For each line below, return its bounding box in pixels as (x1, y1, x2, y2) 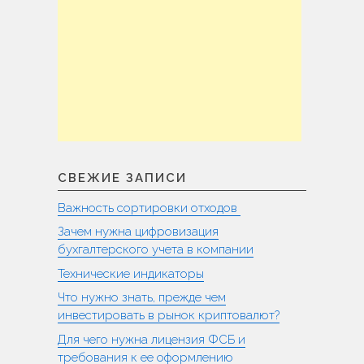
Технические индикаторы (58, 266, 204, 281)
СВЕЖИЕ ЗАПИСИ (58, 170, 187, 185)
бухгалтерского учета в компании (58, 242, 253, 258)
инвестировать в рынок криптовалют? (58, 308, 279, 323)
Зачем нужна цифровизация (58, 224, 219, 240)
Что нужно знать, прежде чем (58, 290, 226, 305)
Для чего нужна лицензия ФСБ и (58, 331, 245, 347)
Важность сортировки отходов (58, 200, 240, 215)
